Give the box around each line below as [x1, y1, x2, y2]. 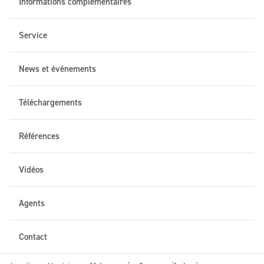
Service [19, 29, 47, 41]
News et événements [19, 63, 96, 75]
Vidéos [19, 164, 44, 176]
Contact [19, 231, 47, 243]
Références [19, 130, 60, 142]
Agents [19, 197, 45, 209]
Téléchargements [19, 97, 82, 108]
